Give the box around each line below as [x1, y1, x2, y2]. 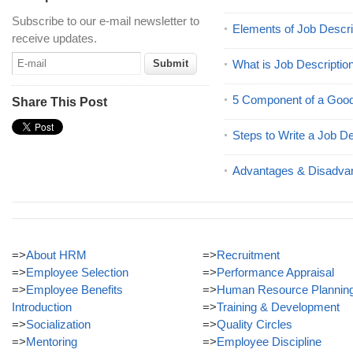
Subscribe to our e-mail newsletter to [12, 14, 199, 28]
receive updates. [12, 32, 97, 45]
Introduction [12, 300, 72, 314]
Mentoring [26, 335, 77, 348]
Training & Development [217, 300, 340, 314]
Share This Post [12, 95, 107, 109]
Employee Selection [26, 266, 128, 279]
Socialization [26, 318, 91, 331]
